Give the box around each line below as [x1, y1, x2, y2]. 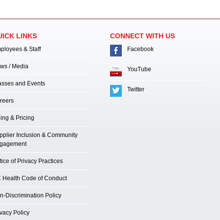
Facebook [127, 46, 154, 53]
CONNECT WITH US [110, 32, 175, 40]
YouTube [127, 66, 151, 73]
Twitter [127, 86, 144, 93]
